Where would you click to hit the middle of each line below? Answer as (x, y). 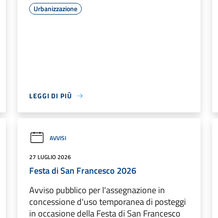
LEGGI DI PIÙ (51, 96)
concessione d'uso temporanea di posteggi (108, 202)
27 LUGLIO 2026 (50, 157)
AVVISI (58, 138)
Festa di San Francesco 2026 (83, 171)
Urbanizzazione (55, 9)
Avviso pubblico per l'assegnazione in (97, 190)
